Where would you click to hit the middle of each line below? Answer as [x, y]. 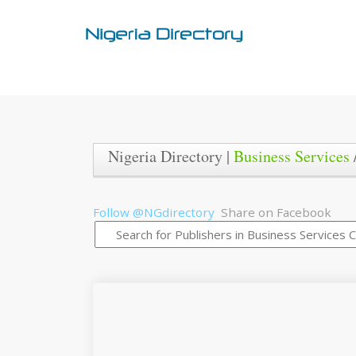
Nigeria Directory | [171, 156]
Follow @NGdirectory [154, 212]
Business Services [292, 156]
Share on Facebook [276, 212]
